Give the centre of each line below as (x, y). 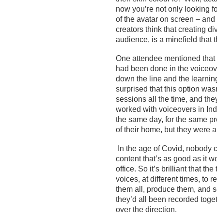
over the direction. (146, 209)
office (125, 169)
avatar (147, 19)
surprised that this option (159, 89)
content (129, 159)
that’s (152, 159)
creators (130, 29)
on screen (176, 19)
